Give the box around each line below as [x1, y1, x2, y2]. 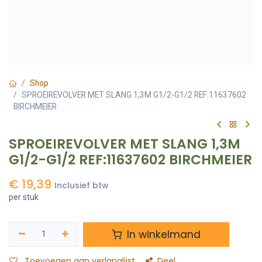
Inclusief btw [54, 180, 108, 191]
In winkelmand [124, 227, 201, 242]
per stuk [9, 192, 39, 202]
